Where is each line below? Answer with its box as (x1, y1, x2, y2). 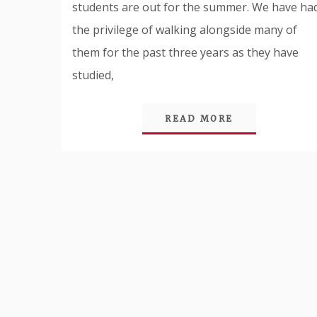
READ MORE (165, 113, 234, 124)
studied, (72, 67, 114, 83)
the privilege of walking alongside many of (72, 22, 297, 38)
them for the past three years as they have (72, 45, 299, 60)
